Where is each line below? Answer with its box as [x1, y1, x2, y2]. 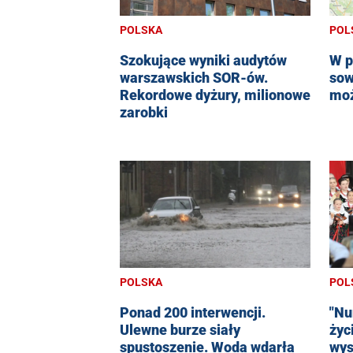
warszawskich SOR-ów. [120, 69, 268, 86]
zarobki [120, 103, 168, 121]
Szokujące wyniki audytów [120, 51, 287, 69]
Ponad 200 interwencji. [120, 303, 266, 321]
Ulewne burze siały [120, 321, 240, 338]
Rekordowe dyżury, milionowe [120, 86, 310, 103]
